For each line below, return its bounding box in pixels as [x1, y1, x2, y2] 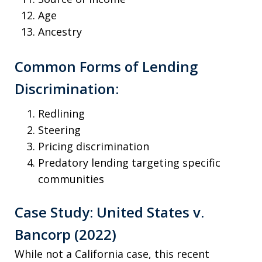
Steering [38, 123, 81, 137]
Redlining [38, 106, 85, 121]
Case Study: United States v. [15, 202, 204, 222]
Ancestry [38, 25, 82, 39]
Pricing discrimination [38, 139, 149, 154]
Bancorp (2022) [15, 225, 116, 244]
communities [38, 172, 104, 187]
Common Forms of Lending [15, 57, 198, 77]
